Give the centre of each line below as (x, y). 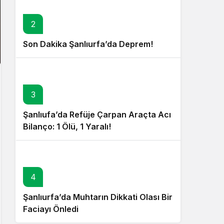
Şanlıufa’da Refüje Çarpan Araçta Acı (97, 115)
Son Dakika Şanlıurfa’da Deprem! (88, 44)
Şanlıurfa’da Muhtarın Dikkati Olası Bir (98, 197)
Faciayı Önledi (51, 209)
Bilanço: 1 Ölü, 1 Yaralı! (67, 127)
